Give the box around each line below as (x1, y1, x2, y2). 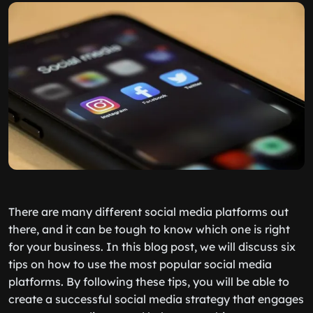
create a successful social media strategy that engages (8, 292, 304, 306)
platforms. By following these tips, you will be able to (8, 275, 289, 289)
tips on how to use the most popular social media (8, 257, 272, 271)
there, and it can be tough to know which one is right (8, 222, 290, 236)
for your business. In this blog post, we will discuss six (8, 240, 296, 254)
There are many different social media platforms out (8, 205, 289, 219)
